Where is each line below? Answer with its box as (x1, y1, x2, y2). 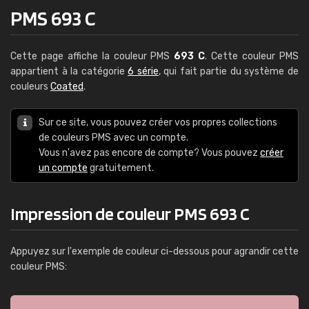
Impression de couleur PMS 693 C (10, 203, 250, 224)
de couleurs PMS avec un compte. (39, 132, 188, 143)
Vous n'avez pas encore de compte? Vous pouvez (39, 147, 260, 159)
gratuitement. (88, 162, 154, 174)
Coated (50, 81, 83, 92)
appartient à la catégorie (10, 66, 128, 77)
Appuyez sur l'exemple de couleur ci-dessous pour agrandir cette (10, 246, 299, 257)
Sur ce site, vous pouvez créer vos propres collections (39, 117, 277, 128)
